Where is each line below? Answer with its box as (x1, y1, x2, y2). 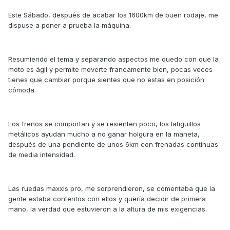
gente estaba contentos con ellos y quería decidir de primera (8, 195, 206, 203)
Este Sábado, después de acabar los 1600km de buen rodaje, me (8, 11, 218, 20)
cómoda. (8, 86, 36, 94)
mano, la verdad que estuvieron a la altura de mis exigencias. (8, 205, 207, 214)
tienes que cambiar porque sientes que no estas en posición (8, 75, 204, 84)
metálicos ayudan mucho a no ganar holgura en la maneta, (8, 130, 200, 139)
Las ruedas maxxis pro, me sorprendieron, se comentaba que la (8, 184, 215, 193)
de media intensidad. (8, 150, 75, 159)
